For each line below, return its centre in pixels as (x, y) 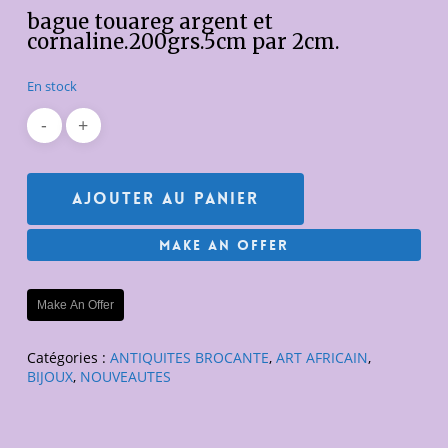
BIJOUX (49, 376)
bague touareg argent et (149, 21)
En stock (51, 85)
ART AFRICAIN (321, 357)
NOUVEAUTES (125, 376)
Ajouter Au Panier (165, 198)
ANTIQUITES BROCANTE (189, 357)
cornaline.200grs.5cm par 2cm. (183, 41)
